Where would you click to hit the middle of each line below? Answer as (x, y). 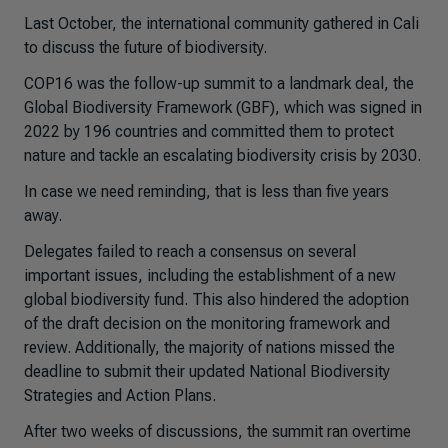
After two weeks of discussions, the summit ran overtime (217, 431)
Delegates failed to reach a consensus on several (190, 251)
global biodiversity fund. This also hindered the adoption (216, 299)
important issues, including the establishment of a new (210, 275)
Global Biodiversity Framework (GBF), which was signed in (223, 107)
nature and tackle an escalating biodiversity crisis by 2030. (222, 155)
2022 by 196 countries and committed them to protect (209, 131)
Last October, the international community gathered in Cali (221, 23)
